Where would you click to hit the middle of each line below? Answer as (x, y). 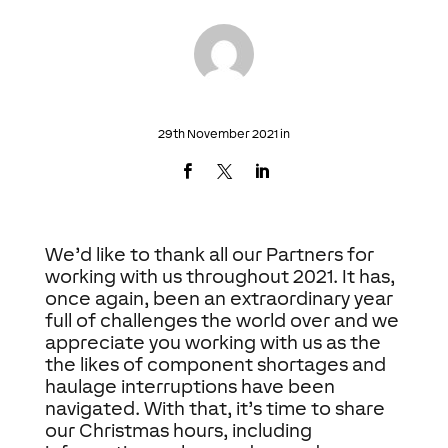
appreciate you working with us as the (212, 342)
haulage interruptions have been (189, 386)
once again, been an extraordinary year (218, 298)
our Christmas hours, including (178, 430)
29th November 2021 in (224, 134)
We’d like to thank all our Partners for (209, 254)
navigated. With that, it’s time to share (214, 408)
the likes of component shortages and (215, 364)
